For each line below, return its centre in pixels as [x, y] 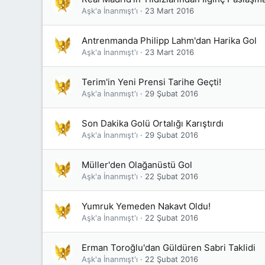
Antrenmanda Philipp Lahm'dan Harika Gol [169, 41]
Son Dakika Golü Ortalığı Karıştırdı [153, 123]
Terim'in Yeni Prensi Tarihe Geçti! [151, 82]
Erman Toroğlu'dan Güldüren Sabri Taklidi [169, 248]
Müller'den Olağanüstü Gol [137, 165]
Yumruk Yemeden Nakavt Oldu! [146, 206]
